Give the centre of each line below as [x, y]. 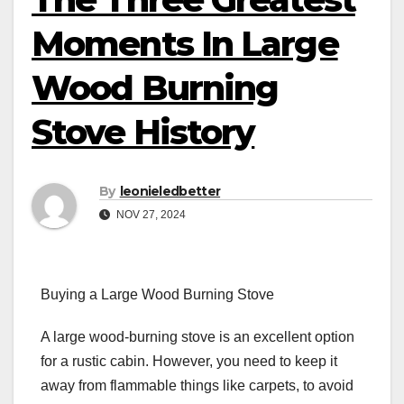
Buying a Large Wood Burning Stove [157, 295]
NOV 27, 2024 [150, 215]
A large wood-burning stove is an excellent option [197, 337]
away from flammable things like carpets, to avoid [197, 386]
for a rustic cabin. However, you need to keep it [189, 362]
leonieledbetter [170, 192]
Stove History [143, 132]
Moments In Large [185, 44]
